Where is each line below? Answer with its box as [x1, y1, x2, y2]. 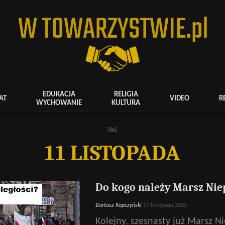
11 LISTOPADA [45, 141, 180, 166]
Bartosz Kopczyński [95, 202, 142, 208]
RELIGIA [114, 90, 138, 98]
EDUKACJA [43, 90, 76, 98]
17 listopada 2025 [143, 202, 187, 208]
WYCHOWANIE [36, 99, 82, 107]
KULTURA [111, 99, 141, 107]
